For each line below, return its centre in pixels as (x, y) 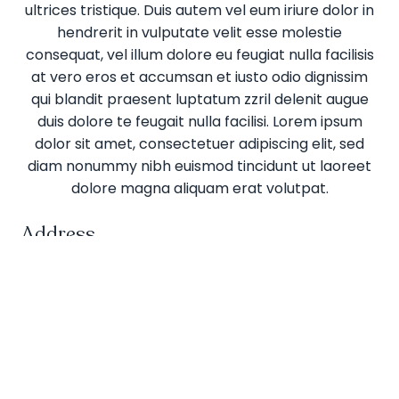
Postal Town (64, 322)
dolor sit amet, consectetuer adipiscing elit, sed (199, 143)
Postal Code (64, 367)
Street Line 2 (65, 300)
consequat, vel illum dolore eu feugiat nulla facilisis (199, 54)
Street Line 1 (63, 278)
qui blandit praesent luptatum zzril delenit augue (199, 99)
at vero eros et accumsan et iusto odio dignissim (199, 77)
